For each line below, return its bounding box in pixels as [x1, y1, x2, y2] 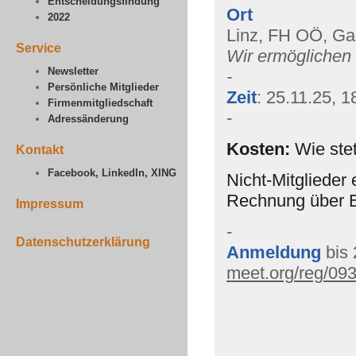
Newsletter [48, 65, 99, 77]
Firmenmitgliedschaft [48, 97, 153, 109]
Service [16, 41, 61, 55]
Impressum [16, 197, 83, 211]
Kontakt [16, 143, 64, 157]
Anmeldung [226, 242, 326, 262]
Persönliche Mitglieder [48, 81, 159, 93]
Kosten [226, 139, 284, 159]
